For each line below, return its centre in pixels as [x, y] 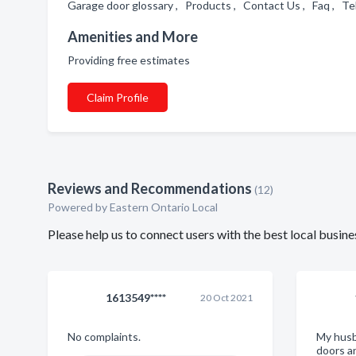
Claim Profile [118, 97]
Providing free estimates [131, 60]
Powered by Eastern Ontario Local [133, 207]
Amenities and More [133, 37]
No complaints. [104, 337]
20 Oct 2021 [227, 298]
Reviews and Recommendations [150, 188]
